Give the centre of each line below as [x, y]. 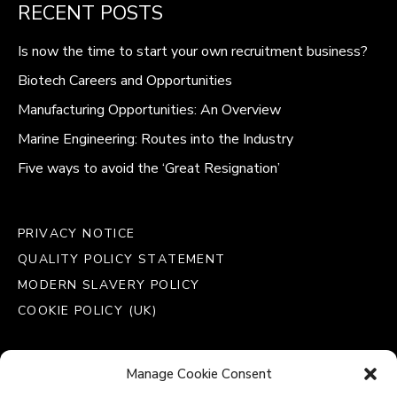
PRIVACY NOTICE [77, 234]
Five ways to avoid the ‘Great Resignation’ [149, 169]
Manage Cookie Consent [198, 374]
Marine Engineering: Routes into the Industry [156, 140]
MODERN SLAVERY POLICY [109, 285]
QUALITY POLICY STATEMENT [122, 260]
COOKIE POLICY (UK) [88, 311]
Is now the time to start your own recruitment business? [193, 52]
